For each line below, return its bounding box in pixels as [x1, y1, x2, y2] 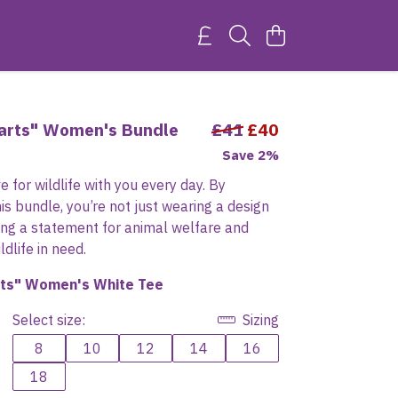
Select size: [12, 311, 85, 329]
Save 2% [222, 146, 279, 163]
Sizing [239, 311, 279, 329]
